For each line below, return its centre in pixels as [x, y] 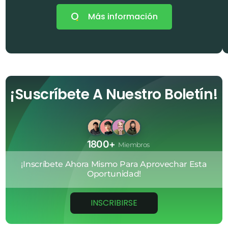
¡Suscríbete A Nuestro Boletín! [114, 94]
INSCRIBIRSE [114, 203]
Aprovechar [164, 164]
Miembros [134, 144]
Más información [123, 16]
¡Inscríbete [42, 164]
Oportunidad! [114, 174]
